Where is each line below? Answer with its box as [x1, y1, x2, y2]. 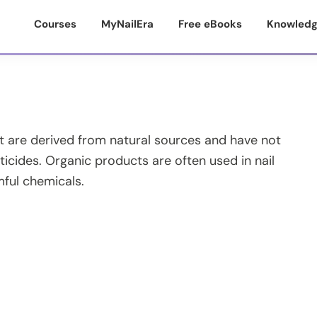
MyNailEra [101, 17, 154, 31]
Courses [34, 17, 76, 31]
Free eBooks [178, 17, 242, 31]
